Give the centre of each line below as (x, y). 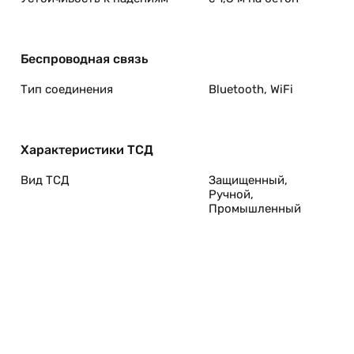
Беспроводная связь (84, 59)
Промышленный (255, 209)
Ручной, (231, 194)
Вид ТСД (45, 180)
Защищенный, (248, 180)
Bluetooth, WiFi (251, 89)
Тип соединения (67, 89)
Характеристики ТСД (87, 150)
